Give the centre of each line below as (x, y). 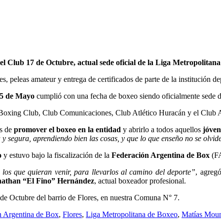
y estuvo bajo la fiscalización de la (56, 155)
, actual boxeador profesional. (140, 181)
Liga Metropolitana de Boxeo (132, 214)
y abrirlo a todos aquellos (161, 129)
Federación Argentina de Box (161, 155)
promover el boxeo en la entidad (67, 129)
